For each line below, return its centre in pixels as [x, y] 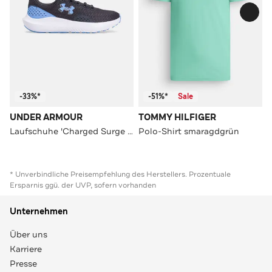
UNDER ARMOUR [46, 117]
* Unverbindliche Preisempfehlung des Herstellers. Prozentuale [120, 174]
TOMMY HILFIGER [177, 117]
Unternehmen [39, 211]
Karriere [26, 249]
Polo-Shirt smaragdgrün [189, 131]
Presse [23, 263]
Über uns [29, 234]
